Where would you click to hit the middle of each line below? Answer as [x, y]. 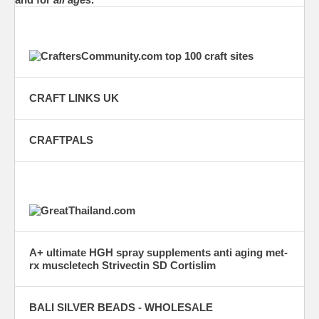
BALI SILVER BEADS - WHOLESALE [121, 307]
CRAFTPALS [61, 140]
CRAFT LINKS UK [74, 98]
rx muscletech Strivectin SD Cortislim [122, 265]
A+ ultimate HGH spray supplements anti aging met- [158, 252]
